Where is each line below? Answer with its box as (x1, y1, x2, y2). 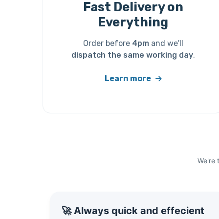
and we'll (149, 39, 183, 48)
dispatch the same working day (71, 50, 193, 60)
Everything (98, 15, 168, 30)
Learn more (104, 74, 153, 84)
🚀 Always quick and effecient (62, 204, 204, 217)
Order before (83, 39, 132, 48)
